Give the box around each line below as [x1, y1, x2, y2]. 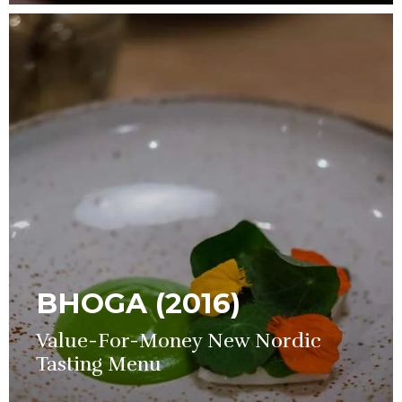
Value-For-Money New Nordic [36, 328, 321, 354]
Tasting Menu [36, 352, 162, 377]
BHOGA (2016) [36, 286, 240, 321]
